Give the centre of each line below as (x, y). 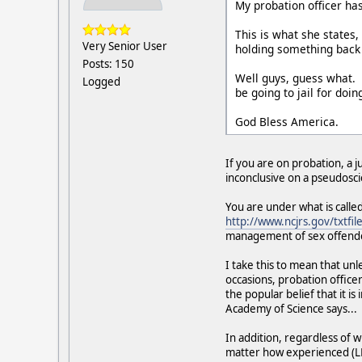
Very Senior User (125, 46)
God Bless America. (287, 122)
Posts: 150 (108, 63)
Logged (101, 81)
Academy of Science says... (291, 309)
